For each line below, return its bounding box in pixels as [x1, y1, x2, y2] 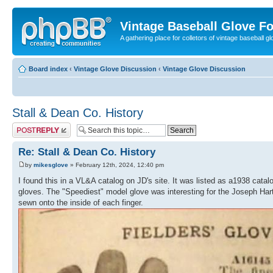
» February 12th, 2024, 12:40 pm [68, 161, 164, 168]
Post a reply [12, 122, 48, 130]
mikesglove [34, 161, 68, 168]
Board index [29, 65, 68, 73]
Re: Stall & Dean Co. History [18, 146, 155, 158]
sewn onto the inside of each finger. [18, 197, 143, 207]
